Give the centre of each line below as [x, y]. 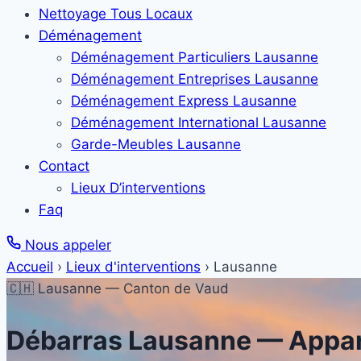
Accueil [30, 267]
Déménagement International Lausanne [199, 122]
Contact [64, 166]
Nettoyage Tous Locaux [116, 14]
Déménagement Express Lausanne [184, 101]
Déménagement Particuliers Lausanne [195, 57]
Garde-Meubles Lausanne [156, 144]
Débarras [67, 340]
